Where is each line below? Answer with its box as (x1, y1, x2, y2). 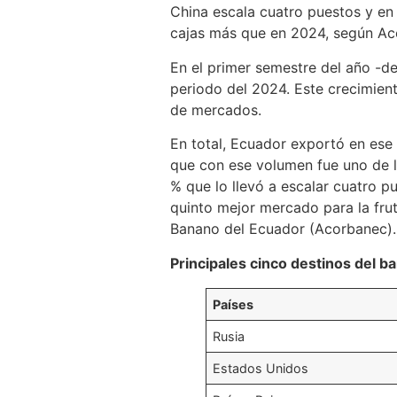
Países (213, 296, 254, 312)
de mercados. (170, 100, 261, 119)
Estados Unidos (213, 360, 309, 376)
